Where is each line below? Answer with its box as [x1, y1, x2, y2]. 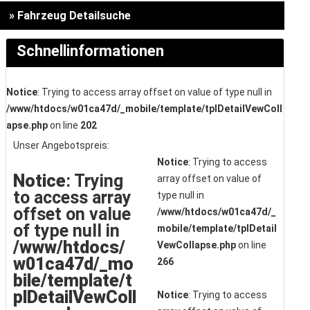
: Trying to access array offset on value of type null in [37, 86, 272, 98]
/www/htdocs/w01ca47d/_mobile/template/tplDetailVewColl [6, 103, 282, 115]
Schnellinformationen [16, 42, 164, 60]
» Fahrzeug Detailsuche [8, 9, 131, 23]
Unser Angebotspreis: [12, 140, 109, 152]
